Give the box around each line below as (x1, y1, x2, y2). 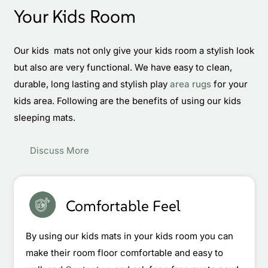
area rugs (169, 78, 211, 90)
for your (211, 78, 248, 90)
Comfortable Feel (66, 196, 181, 216)
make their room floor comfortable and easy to (25, 247, 223, 259)
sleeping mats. (13, 111, 75, 123)
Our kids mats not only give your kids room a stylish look (13, 44, 254, 56)
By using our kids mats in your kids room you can (25, 230, 233, 242)
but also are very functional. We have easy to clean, (13, 61, 232, 73)
